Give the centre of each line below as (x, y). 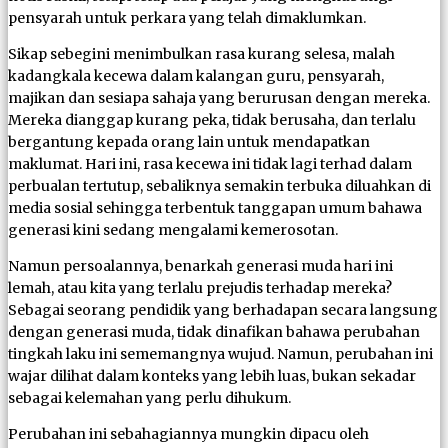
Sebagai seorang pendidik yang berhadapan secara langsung (223, 309)
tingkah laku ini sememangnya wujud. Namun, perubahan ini (220, 353)
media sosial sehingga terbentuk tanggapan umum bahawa (215, 207)
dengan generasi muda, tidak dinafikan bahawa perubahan (214, 331)
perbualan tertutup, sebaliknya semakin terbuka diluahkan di (219, 185)
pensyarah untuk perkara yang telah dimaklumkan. (187, 17)
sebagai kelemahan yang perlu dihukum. (149, 397)
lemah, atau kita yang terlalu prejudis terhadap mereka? (200, 287)
